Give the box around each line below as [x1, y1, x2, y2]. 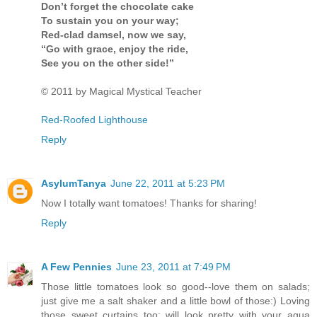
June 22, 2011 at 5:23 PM [110, 178, 225, 190]
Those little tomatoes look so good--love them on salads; [41, 281, 310, 293]
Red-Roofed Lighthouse [41, 114, 148, 126]
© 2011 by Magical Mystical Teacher [41, 86, 202, 98]
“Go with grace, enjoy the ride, [41, 43, 188, 55]
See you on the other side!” [41, 57, 174, 69]
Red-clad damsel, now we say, [41, 29, 186, 41]
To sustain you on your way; [41, 15, 179, 27]
